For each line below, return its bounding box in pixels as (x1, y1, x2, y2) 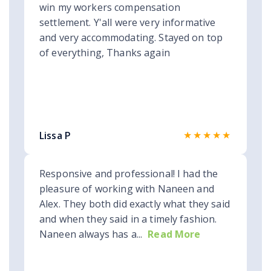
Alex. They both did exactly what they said (39, 197, 230, 211)
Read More (148, 227, 201, 241)
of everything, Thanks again (39, 46, 170, 60)
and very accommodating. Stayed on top (39, 31, 223, 45)
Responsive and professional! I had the (39, 167, 218, 181)
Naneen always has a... (39, 227, 143, 241)
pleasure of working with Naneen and (39, 182, 214, 196)
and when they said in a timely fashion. (39, 212, 217, 226)
